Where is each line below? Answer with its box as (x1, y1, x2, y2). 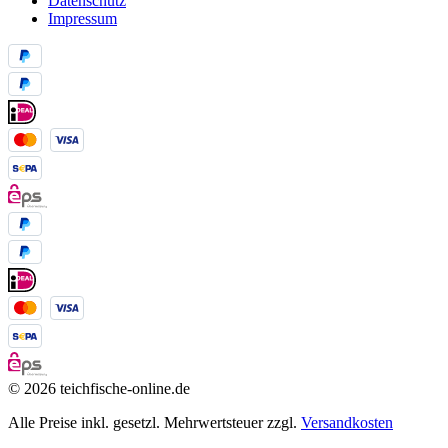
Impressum (48, 10, 117, 28)
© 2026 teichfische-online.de (8, 380, 190, 397)
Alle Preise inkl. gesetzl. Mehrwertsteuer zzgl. (8, 414, 301, 431)
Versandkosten (301, 414, 393, 431)
